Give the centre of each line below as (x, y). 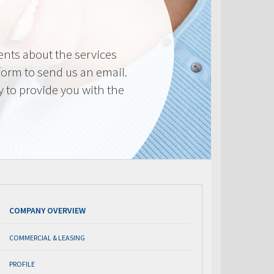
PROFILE (22, 264)
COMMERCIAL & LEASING (47, 237)
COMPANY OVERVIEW (47, 210)
